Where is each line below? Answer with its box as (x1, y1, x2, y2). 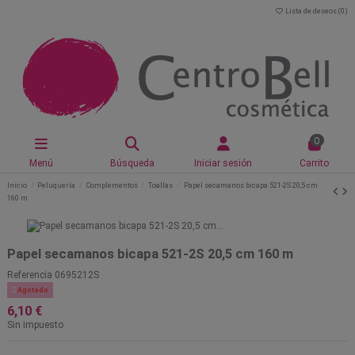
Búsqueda (109, 157, 155, 169)
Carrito (300, 157, 329, 169)
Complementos (86, 181, 138, 189)
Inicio (7, 181, 27, 189)
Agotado (15, 286, 48, 295)
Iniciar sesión (194, 157, 252, 169)
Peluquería (37, 181, 76, 189)
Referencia (7, 269, 52, 281)
